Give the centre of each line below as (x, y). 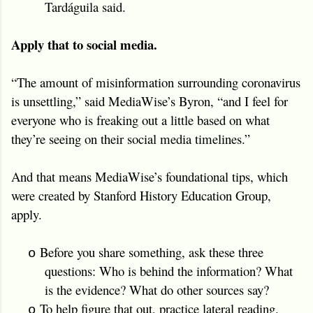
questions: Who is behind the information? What (169, 270)
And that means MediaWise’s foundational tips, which (150, 176)
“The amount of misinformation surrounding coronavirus (156, 82)
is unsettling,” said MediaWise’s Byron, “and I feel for (150, 101)
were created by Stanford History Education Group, (141, 195)
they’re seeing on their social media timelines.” (131, 138)
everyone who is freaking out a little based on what (140, 119)
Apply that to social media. (84, 44)
